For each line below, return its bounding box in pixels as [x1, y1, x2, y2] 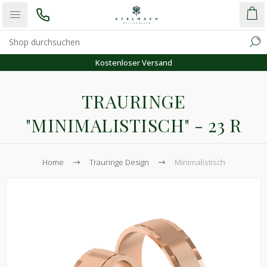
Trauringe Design [89, 157, 149, 167]
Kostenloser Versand [95, 57, 172, 68]
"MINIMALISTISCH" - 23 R [25, 113, 242, 137]
